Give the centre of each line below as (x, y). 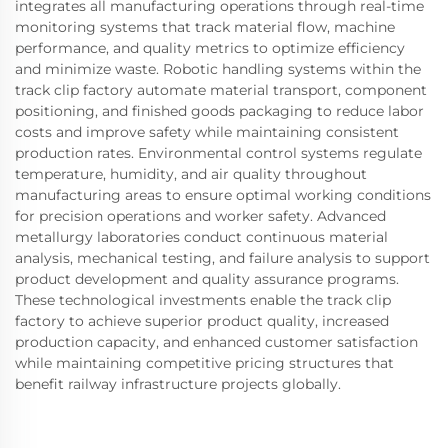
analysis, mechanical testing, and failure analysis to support (222, 258)
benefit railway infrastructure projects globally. (178, 384)
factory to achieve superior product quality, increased (202, 321)
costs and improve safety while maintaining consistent (207, 132)
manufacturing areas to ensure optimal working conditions (223, 195)
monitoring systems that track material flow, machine (205, 27)
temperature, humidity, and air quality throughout (191, 174)
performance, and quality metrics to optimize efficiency (210, 48)
